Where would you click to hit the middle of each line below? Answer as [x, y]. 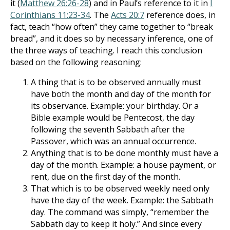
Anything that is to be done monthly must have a [124, 153]
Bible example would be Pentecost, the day [113, 118]
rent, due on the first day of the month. [106, 177]
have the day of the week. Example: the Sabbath [122, 200]
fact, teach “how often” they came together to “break [112, 27]
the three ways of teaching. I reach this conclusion [106, 50]
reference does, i [177, 15]
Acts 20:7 [128, 15]
